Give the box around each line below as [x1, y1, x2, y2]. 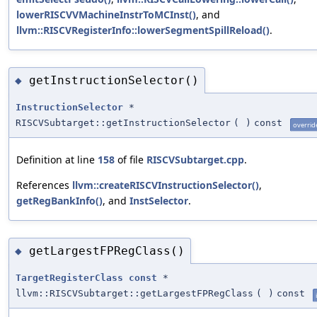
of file [115, 153, 146, 167]
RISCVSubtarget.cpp [146, 153, 244, 167]
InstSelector [129, 194, 188, 208]
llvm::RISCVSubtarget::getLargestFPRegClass [16, 288, 253, 299]
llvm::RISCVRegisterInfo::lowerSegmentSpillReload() [16, 23, 270, 38]
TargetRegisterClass [16, 272, 123, 283]
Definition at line [16, 153, 98, 167]
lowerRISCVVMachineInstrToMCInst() [16, 8, 196, 22]
